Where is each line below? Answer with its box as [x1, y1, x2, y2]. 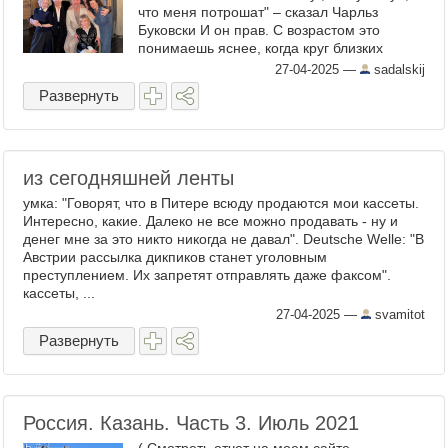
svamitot [371, 307, 425, 322]
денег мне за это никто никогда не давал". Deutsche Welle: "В [23, 231, 424, 247]
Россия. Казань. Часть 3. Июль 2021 [23, 412, 359, 434]
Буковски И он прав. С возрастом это [138, 22, 380, 38]
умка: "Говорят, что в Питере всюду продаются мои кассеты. [23, 195, 419, 211]
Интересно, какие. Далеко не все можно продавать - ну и [23, 213, 398, 229]
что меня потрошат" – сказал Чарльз [138, 4, 378, 20]
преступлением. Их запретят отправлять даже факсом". [23, 267, 391, 283]
